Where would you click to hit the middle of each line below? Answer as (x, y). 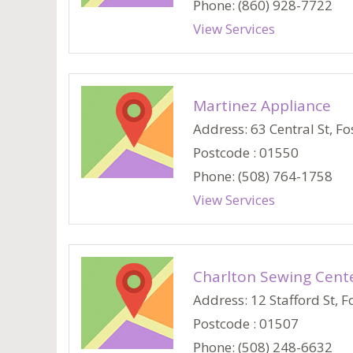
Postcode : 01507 (246, 323)
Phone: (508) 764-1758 (263, 176)
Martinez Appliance (262, 106)
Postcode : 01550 (246, 152)
